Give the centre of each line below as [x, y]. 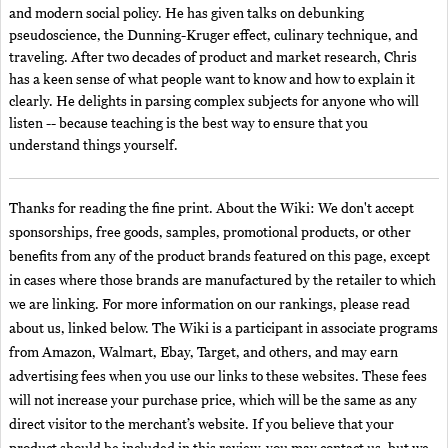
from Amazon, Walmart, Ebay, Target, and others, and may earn [203, 353]
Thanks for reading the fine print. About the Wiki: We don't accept [211, 209]
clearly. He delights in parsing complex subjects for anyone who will [214, 102]
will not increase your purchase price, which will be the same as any [213, 401]
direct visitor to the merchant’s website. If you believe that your [201, 425]
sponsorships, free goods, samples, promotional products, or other [210, 233]
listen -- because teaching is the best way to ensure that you [188, 124]
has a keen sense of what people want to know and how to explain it [212, 80]
